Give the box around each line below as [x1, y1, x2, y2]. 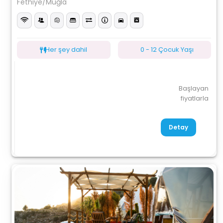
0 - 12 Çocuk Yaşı [140, 45, 194, 54]
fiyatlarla [180, 94, 209, 103]
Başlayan [178, 84, 209, 93]
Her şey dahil [45, 45, 88, 54]
